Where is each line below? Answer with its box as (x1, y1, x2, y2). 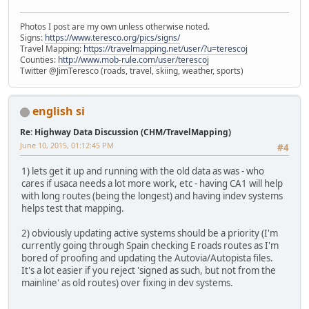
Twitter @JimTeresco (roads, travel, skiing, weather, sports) (20, 65, 243, 77)
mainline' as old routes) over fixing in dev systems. (21, 277, 233, 290)
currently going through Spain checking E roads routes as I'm (21, 239, 279, 252)
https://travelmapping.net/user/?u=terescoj (83, 43, 248, 55)
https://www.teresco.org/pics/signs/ (45, 32, 180, 44)
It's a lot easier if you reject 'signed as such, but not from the (21, 264, 276, 277)
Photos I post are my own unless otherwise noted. (20, 21, 210, 33)
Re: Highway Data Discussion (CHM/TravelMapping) (20, 126, 231, 139)
